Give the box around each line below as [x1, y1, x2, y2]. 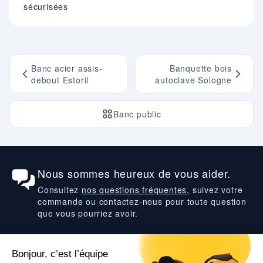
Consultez [38, 184, 82, 196]
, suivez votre [187, 184, 243, 196]
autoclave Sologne [155, 74, 232, 86]
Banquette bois [169, 62, 232, 75]
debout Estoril [31, 74, 89, 86]
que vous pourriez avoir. [38, 207, 139, 220]
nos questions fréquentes [82, 184, 187, 196]
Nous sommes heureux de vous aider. [38, 166, 231, 181]
